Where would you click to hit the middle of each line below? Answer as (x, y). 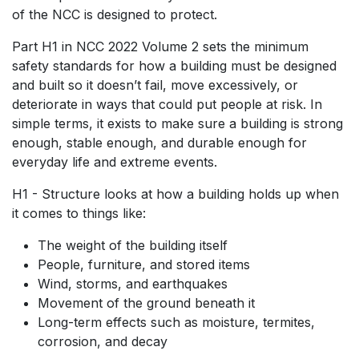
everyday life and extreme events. (115, 162)
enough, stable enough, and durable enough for (159, 143)
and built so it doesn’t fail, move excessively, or (155, 85)
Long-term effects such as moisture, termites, (176, 323)
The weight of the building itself (133, 246)
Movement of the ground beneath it (146, 303)
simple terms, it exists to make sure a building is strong (177, 124)
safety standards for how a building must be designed (174, 66)
